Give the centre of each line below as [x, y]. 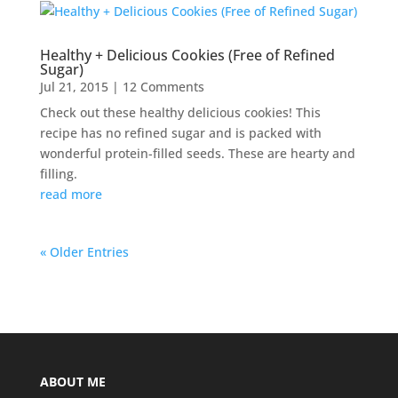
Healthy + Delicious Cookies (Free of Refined [187, 55]
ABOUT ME [72, 381]
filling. [58, 173]
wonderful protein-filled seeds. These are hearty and [197, 153]
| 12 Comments [156, 86]
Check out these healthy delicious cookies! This [180, 112]
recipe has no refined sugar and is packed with [180, 132]
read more [71, 194]
